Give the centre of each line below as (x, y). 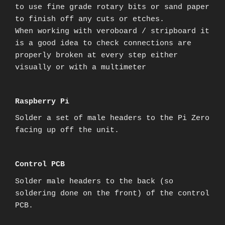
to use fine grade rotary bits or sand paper (112, 7)
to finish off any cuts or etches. (90, 19)
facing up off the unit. (67, 131)
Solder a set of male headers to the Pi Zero (112, 119)
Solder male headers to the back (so (94, 181)
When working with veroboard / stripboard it (112, 31)
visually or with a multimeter (81, 68)
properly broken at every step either (96, 55)
